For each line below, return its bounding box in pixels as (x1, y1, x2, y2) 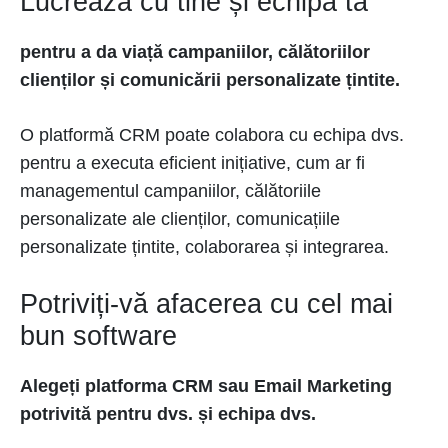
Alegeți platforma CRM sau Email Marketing (20, 376, 392, 397)
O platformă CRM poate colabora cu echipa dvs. (20, 125, 404, 146)
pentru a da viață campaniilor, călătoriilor (20, 42, 370, 63)
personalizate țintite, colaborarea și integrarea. (20, 237, 389, 258)
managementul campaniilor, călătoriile (20, 181, 321, 202)
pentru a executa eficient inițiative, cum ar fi (20, 153, 365, 174)
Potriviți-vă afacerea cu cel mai (20, 289, 393, 320)
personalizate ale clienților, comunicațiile (20, 209, 340, 230)
